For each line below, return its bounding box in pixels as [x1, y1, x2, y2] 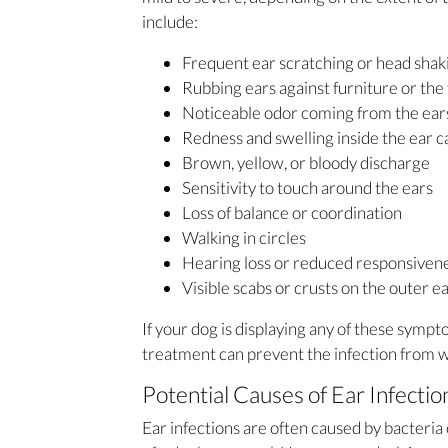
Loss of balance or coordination [182, 201, 402, 223]
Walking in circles [182, 226, 306, 248]
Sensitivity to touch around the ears [182, 176, 433, 198]
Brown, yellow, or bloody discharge [182, 151, 430, 173]
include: [142, 10, 201, 32]
